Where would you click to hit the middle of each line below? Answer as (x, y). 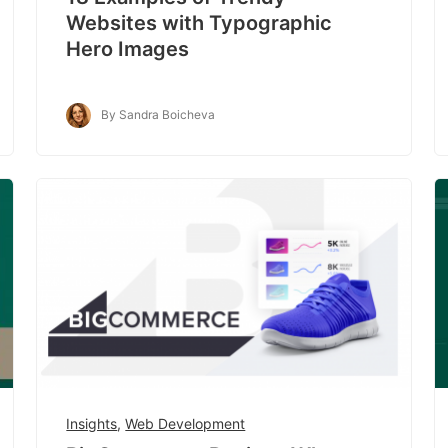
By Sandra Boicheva (158, 114)
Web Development (185, 423)
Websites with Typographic (199, 22)
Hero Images (128, 48)
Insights (92, 423)
